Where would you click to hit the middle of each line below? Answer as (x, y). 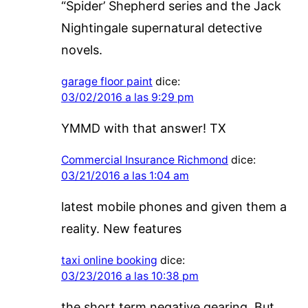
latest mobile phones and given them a (174, 206)
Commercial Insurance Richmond (144, 159)
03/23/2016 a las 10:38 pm (130, 276)
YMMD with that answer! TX (143, 128)
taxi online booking (109, 260)
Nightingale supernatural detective (161, 27)
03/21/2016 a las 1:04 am (125, 175)
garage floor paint (107, 81)
